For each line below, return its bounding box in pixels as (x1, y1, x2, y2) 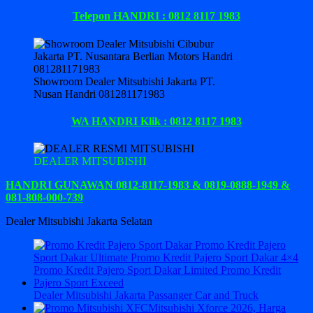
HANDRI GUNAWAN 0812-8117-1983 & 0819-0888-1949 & (6, 179, 290, 191)
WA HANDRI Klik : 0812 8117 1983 (71, 115, 242, 127)
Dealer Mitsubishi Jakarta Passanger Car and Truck (34, 289, 259, 302)
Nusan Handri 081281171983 (34, 87, 165, 100)
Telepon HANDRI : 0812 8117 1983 (73, 10, 240, 22)
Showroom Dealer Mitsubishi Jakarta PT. (34, 75, 215, 87)
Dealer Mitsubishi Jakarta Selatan (6, 215, 152, 228)
